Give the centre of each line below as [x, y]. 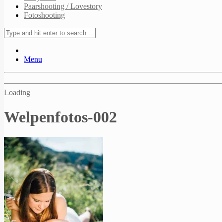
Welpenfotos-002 [60, 117]
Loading [17, 93]
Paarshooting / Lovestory [63, 6]
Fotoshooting [44, 15]
